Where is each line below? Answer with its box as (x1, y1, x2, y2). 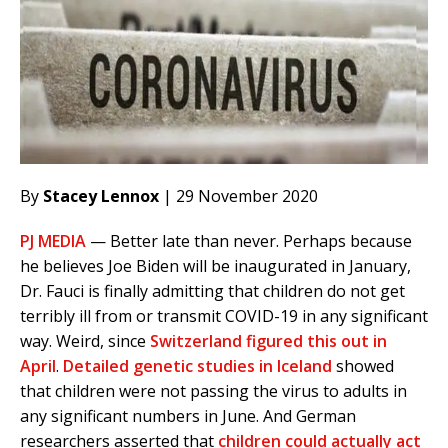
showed (332, 355, 394, 378)
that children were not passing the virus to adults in (20, 380, 407, 403)
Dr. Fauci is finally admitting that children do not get (20, 280, 405, 303)
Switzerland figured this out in (150, 330, 387, 353)
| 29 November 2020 (159, 185, 318, 208)
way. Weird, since (20, 330, 150, 353)
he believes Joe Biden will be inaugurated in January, (20, 255, 411, 278)
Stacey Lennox (43, 185, 159, 208)
